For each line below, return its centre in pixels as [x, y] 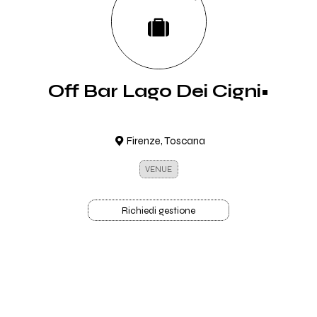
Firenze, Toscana [166, 141]
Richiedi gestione [158, 211]
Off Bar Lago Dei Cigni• [158, 91]
